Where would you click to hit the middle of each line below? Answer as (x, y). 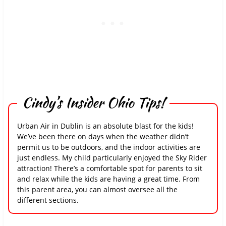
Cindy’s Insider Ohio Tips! (93, 103)
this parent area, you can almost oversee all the (97, 190)
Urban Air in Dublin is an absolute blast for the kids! (105, 126)
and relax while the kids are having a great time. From (108, 179)
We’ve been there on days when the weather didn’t (103, 137)
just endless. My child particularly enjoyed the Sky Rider (112, 158)
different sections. (48, 200)
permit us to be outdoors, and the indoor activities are (108, 147)
